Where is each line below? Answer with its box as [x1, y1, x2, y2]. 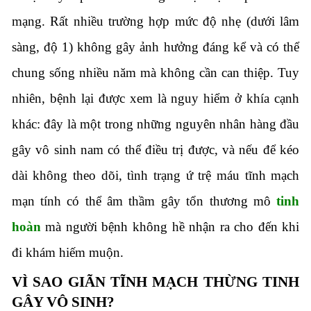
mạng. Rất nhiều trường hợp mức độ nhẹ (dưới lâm [11, 14, 300, 29]
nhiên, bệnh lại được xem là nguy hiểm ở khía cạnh [11, 91, 300, 106]
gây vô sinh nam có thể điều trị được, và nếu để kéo [11, 142, 300, 158]
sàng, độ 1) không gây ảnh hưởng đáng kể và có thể [11, 40, 300, 55]
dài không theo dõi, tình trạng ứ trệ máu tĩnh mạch [11, 168, 300, 183]
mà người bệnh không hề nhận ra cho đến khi [40, 219, 300, 235]
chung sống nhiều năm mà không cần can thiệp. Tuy [11, 65, 300, 81]
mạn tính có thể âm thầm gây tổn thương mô [11, 194, 277, 209]
